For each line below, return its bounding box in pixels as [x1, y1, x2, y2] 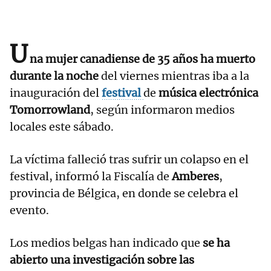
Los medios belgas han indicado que [10, 236, 203, 250]
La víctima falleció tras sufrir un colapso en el [10, 152, 249, 167]
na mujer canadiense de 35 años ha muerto [30, 52, 255, 67]
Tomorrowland [10, 103, 90, 117]
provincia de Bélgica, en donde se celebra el [10, 186, 238, 201]
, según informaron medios [90, 103, 235, 117]
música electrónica [158, 86, 258, 100]
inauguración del [10, 86, 102, 100]
